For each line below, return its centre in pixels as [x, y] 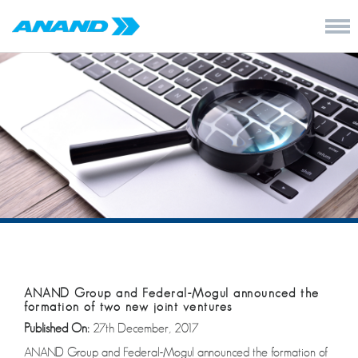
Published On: [58, 328]
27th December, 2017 [146, 328]
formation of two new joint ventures [128, 306]
